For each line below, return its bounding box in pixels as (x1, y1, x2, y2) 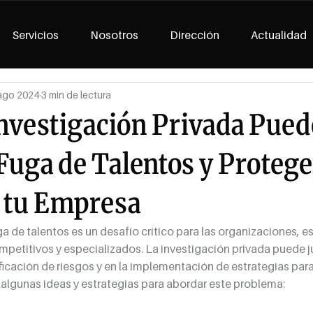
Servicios (12, 28, 59, 42)
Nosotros (89, 28, 138, 42)
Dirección (170, 28, 220, 42)
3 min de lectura (41, 88, 111, 101)
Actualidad (251, 28, 307, 42)
